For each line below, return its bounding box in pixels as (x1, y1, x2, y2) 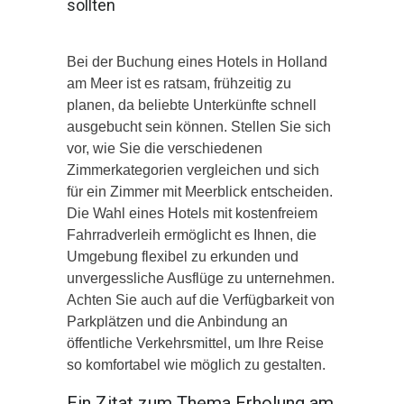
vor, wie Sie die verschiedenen (67, 140, 262, 156)
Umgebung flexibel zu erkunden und (67, 248, 298, 264)
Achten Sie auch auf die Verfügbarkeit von (67, 291, 335, 308)
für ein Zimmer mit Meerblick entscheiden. (67, 183, 333, 199)
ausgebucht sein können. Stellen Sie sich (67, 118, 331, 134)
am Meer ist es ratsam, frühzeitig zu (67, 75, 291, 91)
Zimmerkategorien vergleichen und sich (67, 161, 319, 178)
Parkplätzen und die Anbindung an (67, 313, 288, 329)
